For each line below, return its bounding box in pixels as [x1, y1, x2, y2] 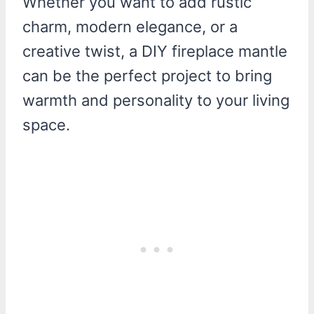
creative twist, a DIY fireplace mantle [22, 41, 287, 60]
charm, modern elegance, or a [22, 17, 238, 36]
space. [22, 115, 70, 134]
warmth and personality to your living [22, 90, 289, 109]
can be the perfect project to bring [22, 66, 272, 85]
